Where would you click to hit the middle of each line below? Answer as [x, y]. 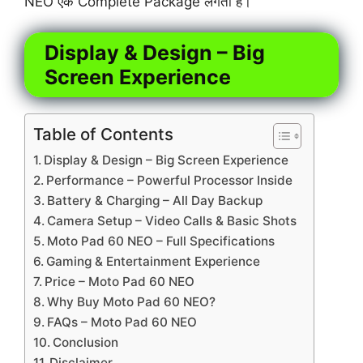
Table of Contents [103, 135]
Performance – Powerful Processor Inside [170, 181]
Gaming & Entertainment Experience [154, 262]
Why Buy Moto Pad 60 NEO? [132, 302]
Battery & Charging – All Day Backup [155, 201]
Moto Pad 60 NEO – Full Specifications [161, 241]
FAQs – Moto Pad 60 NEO [122, 322]
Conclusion [86, 343]
